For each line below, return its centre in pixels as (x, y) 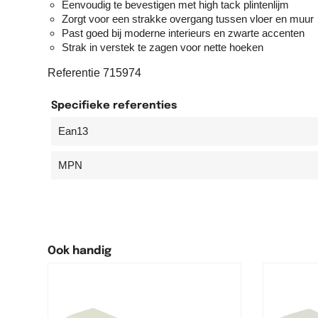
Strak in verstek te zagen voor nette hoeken (163, 47)
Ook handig (79, 251)
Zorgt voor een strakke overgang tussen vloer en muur (188, 18)
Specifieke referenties (114, 105)
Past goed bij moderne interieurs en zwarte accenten (183, 33)
